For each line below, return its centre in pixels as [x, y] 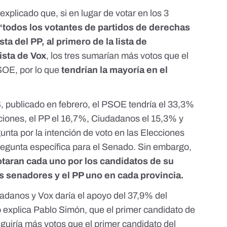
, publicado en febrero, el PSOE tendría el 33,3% [98, 105]
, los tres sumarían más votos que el [118, 56]
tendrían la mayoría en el [115, 70]
